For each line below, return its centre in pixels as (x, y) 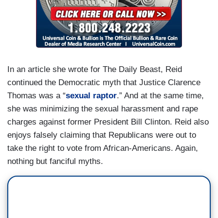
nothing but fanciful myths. (55, 162)
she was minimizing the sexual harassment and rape (103, 109)
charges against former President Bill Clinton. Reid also (108, 122)
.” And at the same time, (160, 96)
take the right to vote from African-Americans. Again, (103, 148)
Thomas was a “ (36, 96)
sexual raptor (91, 96)
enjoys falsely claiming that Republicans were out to (102, 135)
